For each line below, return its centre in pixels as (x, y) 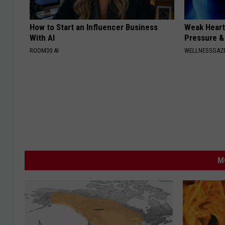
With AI (42, 38)
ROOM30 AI (44, 51)
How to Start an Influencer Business (94, 27)
